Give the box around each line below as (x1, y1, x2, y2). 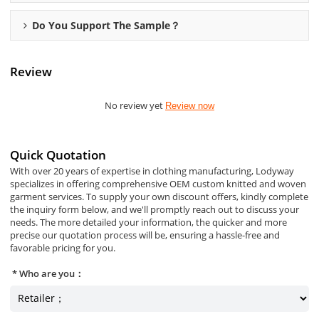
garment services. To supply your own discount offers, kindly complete (10, 190, 309, 204)
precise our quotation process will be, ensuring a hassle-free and (10, 229, 281, 242)
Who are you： (19, 266, 85, 280)
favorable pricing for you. (10, 241, 116, 255)
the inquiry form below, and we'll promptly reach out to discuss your (10, 203, 300, 216)
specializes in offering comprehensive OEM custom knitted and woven (10, 177, 307, 191)
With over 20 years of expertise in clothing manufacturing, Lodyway (10, 164, 295, 178)
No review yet (105, 98, 165, 112)
